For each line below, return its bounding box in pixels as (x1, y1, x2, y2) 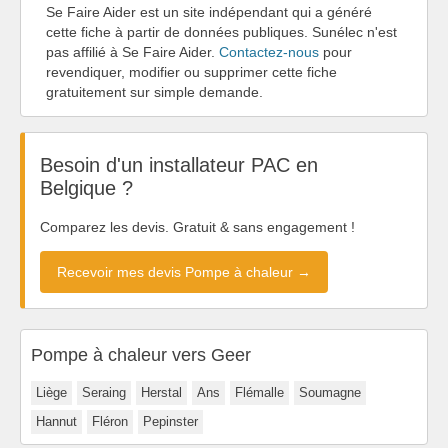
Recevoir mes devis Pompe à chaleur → (57, 263, 311, 280)
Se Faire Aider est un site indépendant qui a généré (46, 3, 372, 20)
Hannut (36, 413, 77, 429)
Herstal (141, 384, 182, 400)
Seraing (82, 384, 126, 400)
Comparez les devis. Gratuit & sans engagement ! (40, 218, 355, 235)
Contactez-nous (219, 43, 319, 60)
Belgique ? (40, 177, 133, 200)
